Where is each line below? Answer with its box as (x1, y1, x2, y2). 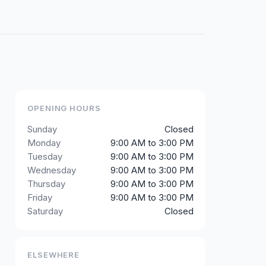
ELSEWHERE (27, 249, 80, 259)
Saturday (27, 205, 63, 217)
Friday (27, 191, 52, 203)
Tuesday (27, 150, 62, 162)
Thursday (27, 178, 65, 189)
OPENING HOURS (27, 103, 101, 113)
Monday (27, 137, 61, 148)
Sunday (27, 123, 57, 135)
